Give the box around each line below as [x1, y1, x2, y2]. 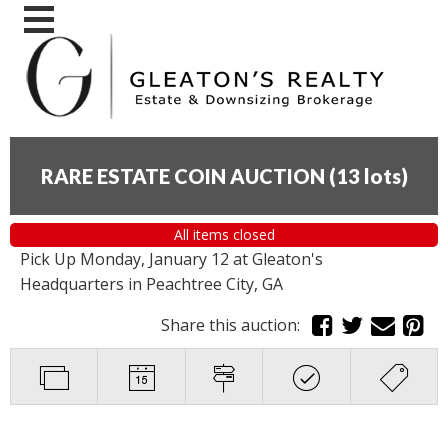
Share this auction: [161, 314, 308, 337]
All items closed [173, 225, 275, 245]
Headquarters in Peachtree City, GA [20, 273, 283, 296]
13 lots [335, 163, 401, 188]
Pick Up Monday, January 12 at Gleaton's [20, 248, 323, 271]
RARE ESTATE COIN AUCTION [40, 163, 325, 188]
